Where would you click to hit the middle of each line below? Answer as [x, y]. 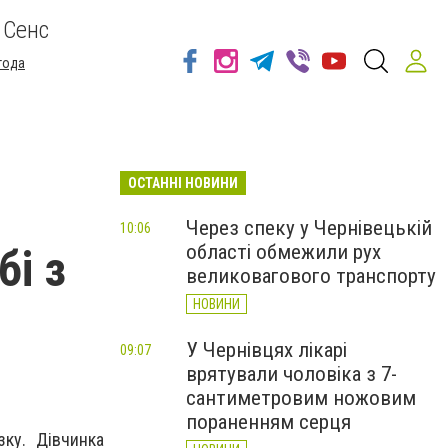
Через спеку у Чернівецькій [309, 228]
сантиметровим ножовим [301, 398]
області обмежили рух [283, 252]
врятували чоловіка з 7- [291, 374]
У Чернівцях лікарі [266, 350]
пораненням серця [268, 422]
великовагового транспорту [311, 276]
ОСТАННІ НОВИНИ [183, 183]
